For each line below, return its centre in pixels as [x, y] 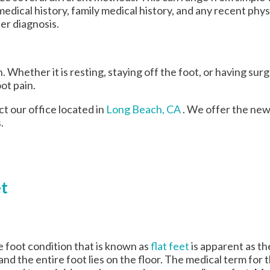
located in [81, 109]
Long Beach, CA [143, 109]
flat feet [170, 246]
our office [33, 109]
